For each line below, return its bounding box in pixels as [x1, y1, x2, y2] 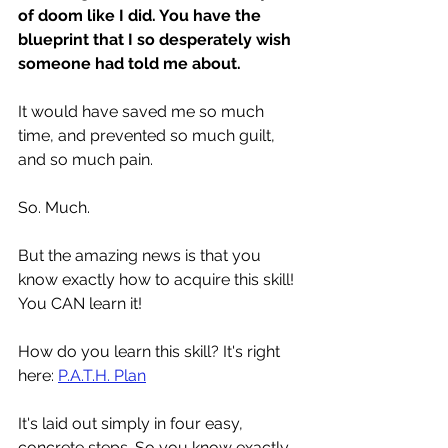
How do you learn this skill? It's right [18, 341, 284, 361]
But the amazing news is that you [18, 245, 265, 265]
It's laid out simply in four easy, [18, 413, 247, 433]
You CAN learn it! [18, 293, 146, 313]
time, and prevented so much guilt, [18, 125, 279, 145]
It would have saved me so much [18, 101, 268, 121]
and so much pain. [18, 149, 157, 169]
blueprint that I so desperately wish [18, 29, 295, 49]
